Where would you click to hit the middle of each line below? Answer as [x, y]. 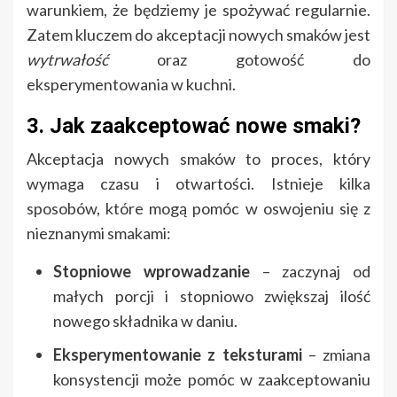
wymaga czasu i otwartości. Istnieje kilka [198, 184]
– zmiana [336, 355]
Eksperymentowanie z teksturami [178, 355]
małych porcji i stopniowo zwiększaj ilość [212, 296]
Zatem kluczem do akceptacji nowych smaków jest [198, 35]
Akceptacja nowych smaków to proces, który [198, 159]
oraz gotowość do [239, 60]
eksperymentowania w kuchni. [131, 85]
